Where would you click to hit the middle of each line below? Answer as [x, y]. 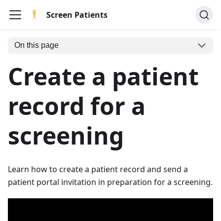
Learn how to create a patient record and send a [98, 169]
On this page [36, 45]
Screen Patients [77, 15]
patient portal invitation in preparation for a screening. [110, 182]
